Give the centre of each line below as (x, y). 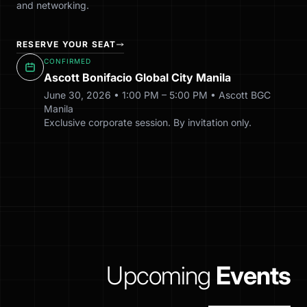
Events (253, 275)
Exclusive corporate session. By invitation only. (148, 122)
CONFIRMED (67, 61)
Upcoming (159, 275)
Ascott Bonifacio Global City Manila (137, 77)
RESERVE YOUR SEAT (66, 44)
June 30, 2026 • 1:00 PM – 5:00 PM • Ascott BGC (157, 95)
